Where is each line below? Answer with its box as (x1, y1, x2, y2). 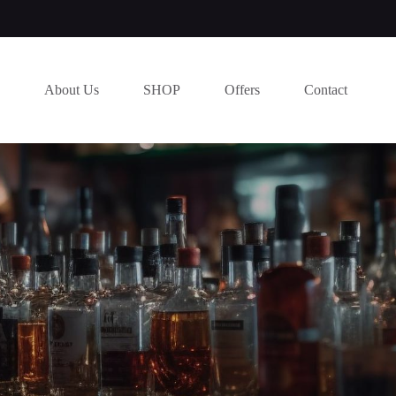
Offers (224, 82, 260, 97)
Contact (303, 82, 347, 97)
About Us (43, 82, 99, 97)
